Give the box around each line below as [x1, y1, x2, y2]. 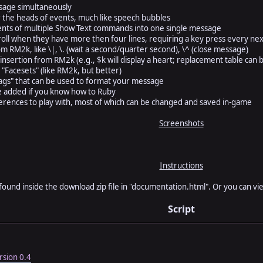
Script [167, 202, 195, 215]
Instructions [159, 160, 203, 171]
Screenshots [159, 117, 204, 129]
